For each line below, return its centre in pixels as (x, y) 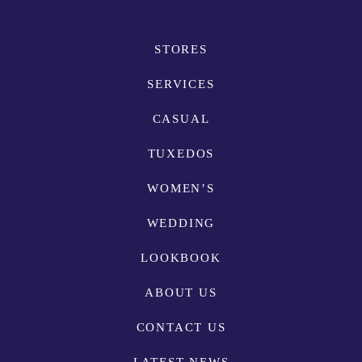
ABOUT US (181, 293)
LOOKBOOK (181, 258)
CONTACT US (181, 328)
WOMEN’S (181, 189)
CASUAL (181, 119)
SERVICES (181, 84)
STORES (181, 50)
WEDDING (181, 223)
